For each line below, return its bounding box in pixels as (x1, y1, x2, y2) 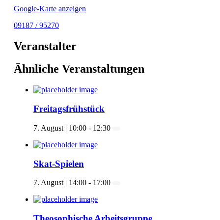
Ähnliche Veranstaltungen (14, 62, 144, 76)
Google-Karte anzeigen (14, 4, 86, 13)
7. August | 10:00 (33, 123, 86, 132)
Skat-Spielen (33, 158, 84, 169)
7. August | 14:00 (33, 178, 86, 187)
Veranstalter (14, 39, 77, 53)
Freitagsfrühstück (33, 104, 105, 114)
